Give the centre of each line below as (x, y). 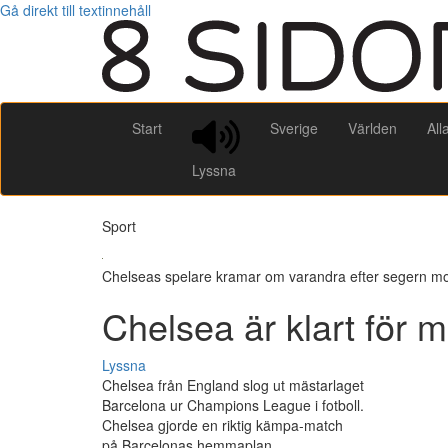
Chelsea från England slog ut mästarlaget (233, 385)
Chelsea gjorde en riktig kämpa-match (222, 425)
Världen (372, 127)
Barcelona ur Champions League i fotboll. (233, 405)
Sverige (294, 127)
